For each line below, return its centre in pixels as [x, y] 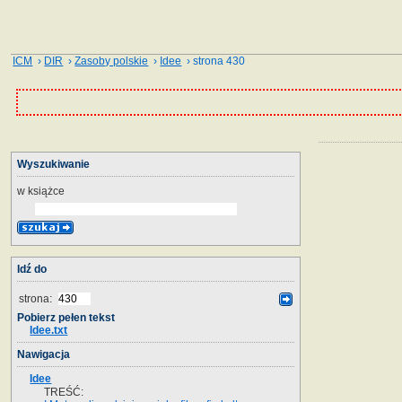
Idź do [32, 269]
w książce [41, 191]
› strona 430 [214, 61]
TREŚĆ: [63, 392]
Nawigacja [44, 354]
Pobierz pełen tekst [66, 317]
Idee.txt [49, 330]
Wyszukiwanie [53, 164]
